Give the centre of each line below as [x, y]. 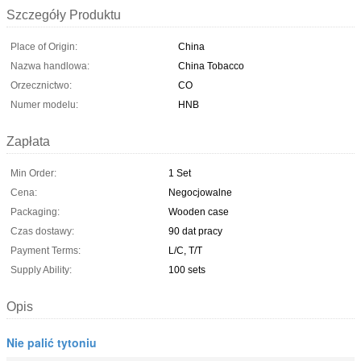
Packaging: [35, 212]
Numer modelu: [44, 104]
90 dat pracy [195, 231]
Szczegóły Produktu [64, 15]
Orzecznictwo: [41, 85]
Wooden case [199, 212]
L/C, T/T [185, 250]
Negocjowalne [200, 192]
